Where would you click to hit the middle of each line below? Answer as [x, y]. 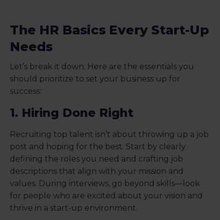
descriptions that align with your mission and [97, 171]
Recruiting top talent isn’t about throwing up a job [109, 135]
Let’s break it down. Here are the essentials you [102, 67]
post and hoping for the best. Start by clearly [98, 147]
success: [26, 91]
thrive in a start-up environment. [74, 208]
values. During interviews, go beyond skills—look [105, 184]
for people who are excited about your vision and [106, 196]
